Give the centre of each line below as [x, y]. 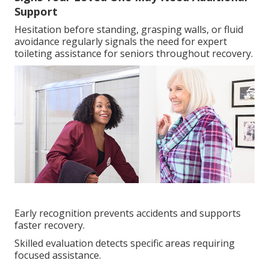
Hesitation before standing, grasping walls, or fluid [129, 29]
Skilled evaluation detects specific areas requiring [125, 243]
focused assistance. [58, 255]
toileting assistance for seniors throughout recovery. [134, 53]
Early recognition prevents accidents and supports [128, 213]
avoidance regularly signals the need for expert [121, 41]
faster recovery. [50, 225]
